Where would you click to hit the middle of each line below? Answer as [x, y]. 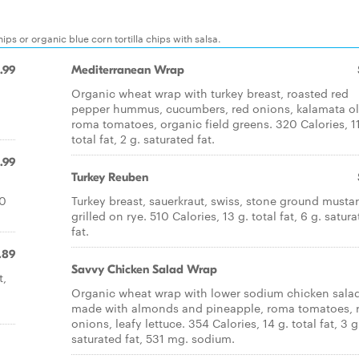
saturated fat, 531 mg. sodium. [153, 338]
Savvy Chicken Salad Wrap [144, 269]
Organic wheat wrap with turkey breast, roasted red [210, 93]
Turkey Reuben [110, 177]
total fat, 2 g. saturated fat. [143, 139]
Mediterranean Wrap [128, 70]
